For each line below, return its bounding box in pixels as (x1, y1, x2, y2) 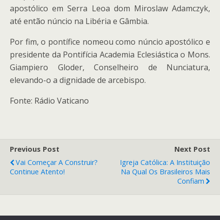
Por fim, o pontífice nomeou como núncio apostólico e (10, 36, 210, 47)
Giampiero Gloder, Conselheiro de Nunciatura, (10, 62, 210, 73)
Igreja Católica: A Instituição (120, 158, 210, 167)
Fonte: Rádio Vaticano (10, 95, 89, 106)
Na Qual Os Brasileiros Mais (121, 167, 210, 176)
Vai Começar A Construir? (16, 158, 98, 167)
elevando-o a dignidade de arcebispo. (10, 75, 146, 85)
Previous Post (10, 144, 59, 154)
